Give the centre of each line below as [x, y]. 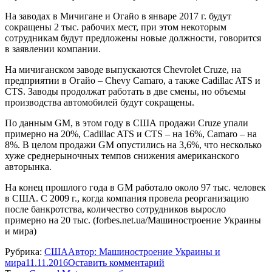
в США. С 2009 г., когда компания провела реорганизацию [127, 198]
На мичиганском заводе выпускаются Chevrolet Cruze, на [123, 69]
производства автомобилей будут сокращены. [100, 102]
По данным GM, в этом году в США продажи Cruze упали [127, 123]
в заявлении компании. [53, 49]
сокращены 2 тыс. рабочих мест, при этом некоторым [116, 27]
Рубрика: [25, 251]
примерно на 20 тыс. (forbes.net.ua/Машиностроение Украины [133, 220]
